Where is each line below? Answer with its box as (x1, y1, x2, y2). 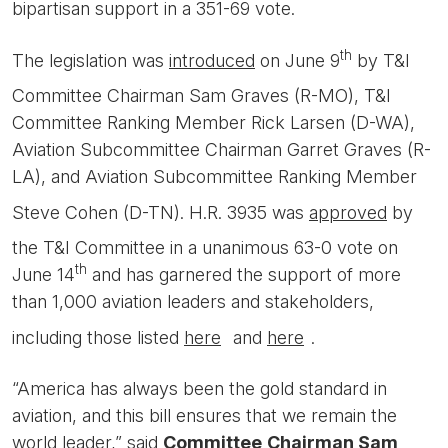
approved (309, 201, 387, 223)
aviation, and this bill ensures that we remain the (12, 405, 397, 426)
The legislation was (12, 49, 169, 71)
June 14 (12, 264, 75, 285)
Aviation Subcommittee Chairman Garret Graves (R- (12, 139, 431, 160)
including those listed (12, 326, 184, 348)
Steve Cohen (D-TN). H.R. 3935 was (12, 201, 309, 223)
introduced (169, 49, 255, 71)
